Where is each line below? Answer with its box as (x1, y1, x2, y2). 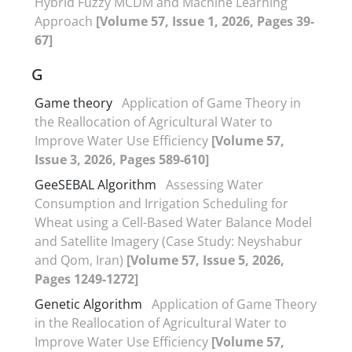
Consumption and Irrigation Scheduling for (35, 194, 288, 212)
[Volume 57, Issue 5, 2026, (126, 251, 284, 269)
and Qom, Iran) (35, 251, 126, 269)
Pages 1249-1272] (35, 269, 138, 288)
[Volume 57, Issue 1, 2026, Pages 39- (96, 12, 314, 30)
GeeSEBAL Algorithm (35, 175, 156, 193)
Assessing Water (166, 175, 263, 193)
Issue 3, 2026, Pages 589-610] (35, 150, 209, 168)
